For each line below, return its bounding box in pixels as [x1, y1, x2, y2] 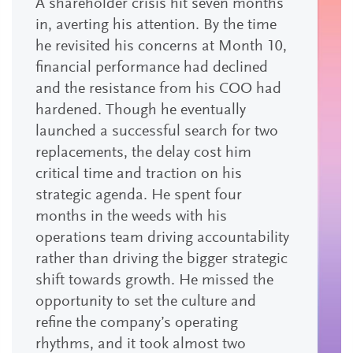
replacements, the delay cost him [35, 145, 251, 161]
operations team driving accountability [35, 230, 289, 246]
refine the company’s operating [35, 315, 238, 331]
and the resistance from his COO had [35, 81, 281, 97]
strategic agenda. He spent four [35, 188, 242, 203]
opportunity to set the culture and [35, 294, 256, 310]
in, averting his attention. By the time [35, 17, 277, 33]
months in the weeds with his [35, 209, 227, 225]
